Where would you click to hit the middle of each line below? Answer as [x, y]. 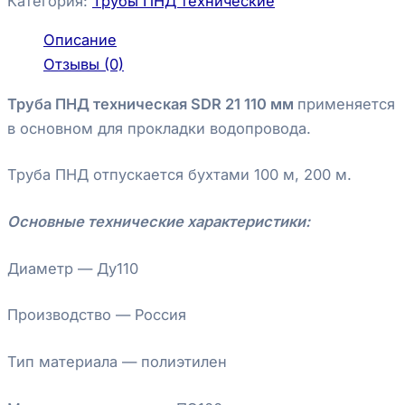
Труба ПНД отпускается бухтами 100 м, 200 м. [179, 175]
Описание [80, 40]
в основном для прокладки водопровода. [159, 128]
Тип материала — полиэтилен [117, 361]
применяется [346, 104]
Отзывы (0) [84, 65]
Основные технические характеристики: [159, 222]
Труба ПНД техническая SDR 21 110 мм [152, 104]
